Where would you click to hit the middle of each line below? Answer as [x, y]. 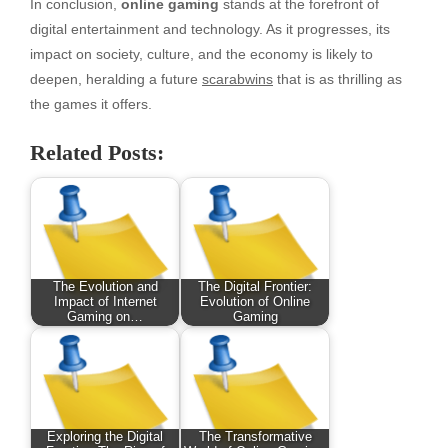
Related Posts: [97, 152]
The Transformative [255, 436]
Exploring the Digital [105, 436]
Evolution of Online [255, 301]
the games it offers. [91, 104]
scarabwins [237, 79]
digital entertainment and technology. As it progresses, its [210, 29]
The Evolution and [105, 286]
